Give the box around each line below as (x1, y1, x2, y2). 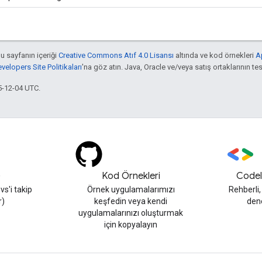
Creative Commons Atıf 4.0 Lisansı (58, 50, 174, 60)
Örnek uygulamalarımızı (87, 185, 175, 194)
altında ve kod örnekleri (174, 50, 256, 60)
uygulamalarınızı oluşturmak (78, 208, 184, 218)
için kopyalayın (104, 220, 158, 229)
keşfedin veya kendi (94, 196, 168, 206)
